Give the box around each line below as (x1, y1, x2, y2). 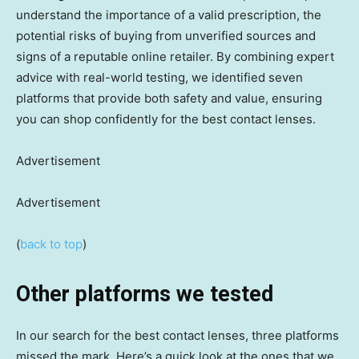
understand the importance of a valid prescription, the (16, 7, 321, 23)
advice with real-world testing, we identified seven (16, 70, 303, 86)
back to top (20, 236, 83, 252)
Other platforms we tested (16, 281, 273, 308)
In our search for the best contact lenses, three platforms (16, 328, 339, 344)
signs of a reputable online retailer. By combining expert (16, 49, 334, 65)
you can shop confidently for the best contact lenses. (16, 111, 316, 127)
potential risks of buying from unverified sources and (16, 28, 316, 44)
